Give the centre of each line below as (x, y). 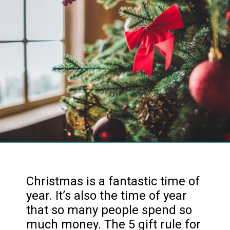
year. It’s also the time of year (107, 195)
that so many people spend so (109, 210)
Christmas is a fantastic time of (113, 181)
